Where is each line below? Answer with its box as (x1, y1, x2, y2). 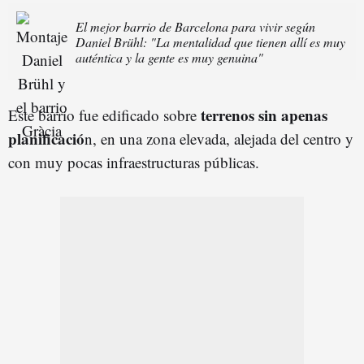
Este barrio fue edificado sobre (8, 104, 201, 125)
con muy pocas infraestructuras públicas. (8, 151, 259, 172)
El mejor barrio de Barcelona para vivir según (76, 17, 315, 35)
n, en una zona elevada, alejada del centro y (84, 128, 353, 149)
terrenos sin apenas (201, 103, 327, 126)
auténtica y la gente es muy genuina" (76, 48, 263, 66)
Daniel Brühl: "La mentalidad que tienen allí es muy (76, 32, 345, 50)
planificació (8, 127, 84, 149)
